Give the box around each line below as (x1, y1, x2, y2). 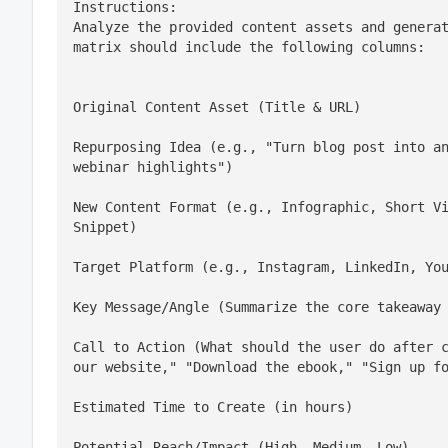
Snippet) (73, 219, 137, 235)
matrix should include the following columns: (73, 39, 425, 55)
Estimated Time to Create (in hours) (73, 399, 353, 415)
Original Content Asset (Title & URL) (73, 99, 361, 115)
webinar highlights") (73, 159, 233, 175)
